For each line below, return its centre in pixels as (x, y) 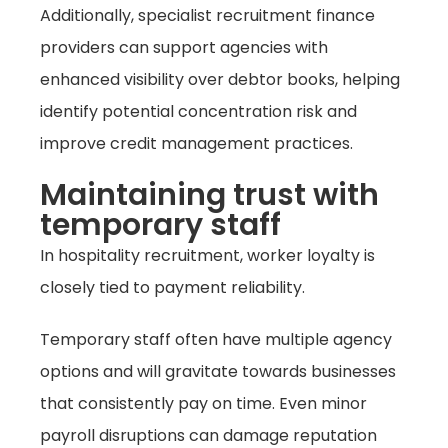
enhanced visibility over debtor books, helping (220, 80)
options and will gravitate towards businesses (218, 372)
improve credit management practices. (196, 144)
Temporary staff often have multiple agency (216, 340)
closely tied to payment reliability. (172, 288)
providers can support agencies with (184, 48)
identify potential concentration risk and (198, 112)
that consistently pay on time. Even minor (203, 404)
